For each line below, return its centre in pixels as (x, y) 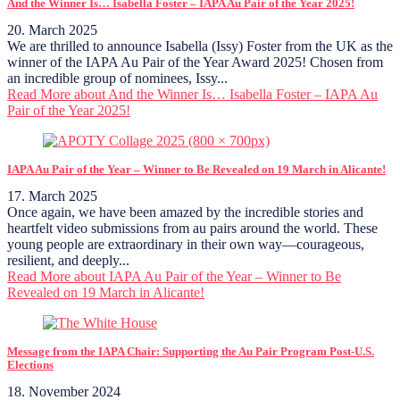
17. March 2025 (52, 196)
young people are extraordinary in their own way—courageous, (186, 244)
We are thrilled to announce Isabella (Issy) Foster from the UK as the (200, 46)
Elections (30, 365)
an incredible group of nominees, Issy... (117, 78)
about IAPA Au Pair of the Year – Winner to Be (206, 276)
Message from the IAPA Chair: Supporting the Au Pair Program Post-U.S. (191, 351)
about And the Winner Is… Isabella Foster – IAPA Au (224, 94)
